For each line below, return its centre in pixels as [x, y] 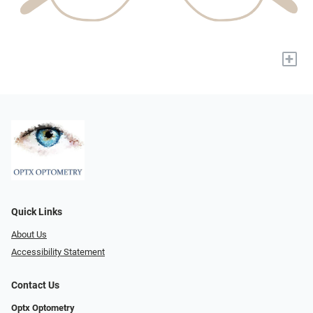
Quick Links [37, 212]
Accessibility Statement [58, 252]
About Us [29, 235]
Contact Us [35, 285]
